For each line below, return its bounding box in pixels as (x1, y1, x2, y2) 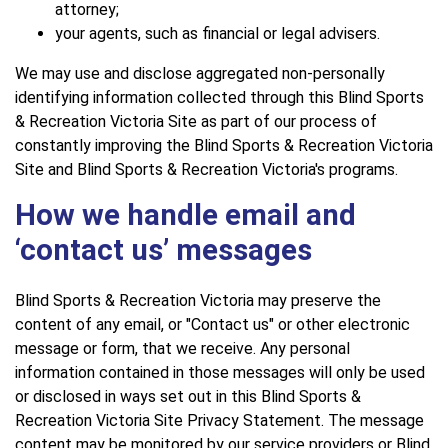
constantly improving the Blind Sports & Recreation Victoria (15, 136, 433, 156)
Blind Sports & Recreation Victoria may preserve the (15, 290, 381, 310)
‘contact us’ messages (15, 233, 312, 268)
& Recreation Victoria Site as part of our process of (15, 112, 377, 132)
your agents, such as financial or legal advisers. (55, 24, 380, 44)
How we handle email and (15, 198, 356, 233)
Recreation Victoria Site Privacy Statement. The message (15, 410, 424, 430)
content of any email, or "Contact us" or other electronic (15, 314, 410, 334)
